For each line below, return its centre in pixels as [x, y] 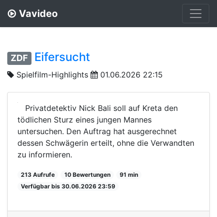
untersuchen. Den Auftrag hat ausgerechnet [97, 131]
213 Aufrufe [38, 174]
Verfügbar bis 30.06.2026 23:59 [68, 186]
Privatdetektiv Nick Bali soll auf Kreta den [101, 108]
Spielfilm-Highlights [52, 74]
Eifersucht [62, 57]
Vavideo [38, 14]
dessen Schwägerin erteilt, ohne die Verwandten [106, 143]
